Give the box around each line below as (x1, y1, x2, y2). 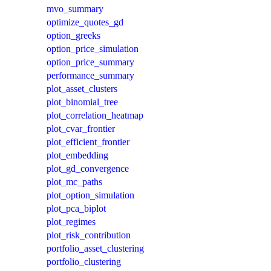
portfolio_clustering (47, 256, 121, 267)
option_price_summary (47, 56, 134, 67)
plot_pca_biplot (47, 203, 106, 214)
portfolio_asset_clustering (47, 243, 144, 253)
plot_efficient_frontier (47, 136, 129, 147)
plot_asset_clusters (47, 83, 117, 94)
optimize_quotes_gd (47, 16, 123, 27)
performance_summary (47, 70, 134, 80)
